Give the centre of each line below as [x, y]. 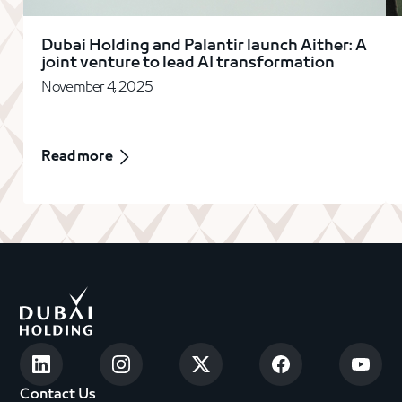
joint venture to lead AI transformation [188, 63]
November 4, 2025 [97, 87]
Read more [77, 157]
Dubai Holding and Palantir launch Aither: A [205, 46]
